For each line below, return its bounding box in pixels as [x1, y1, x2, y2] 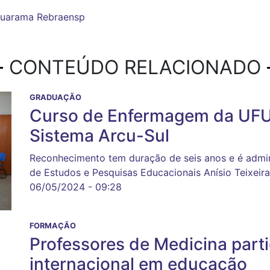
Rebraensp [37, 11, 85, 23]
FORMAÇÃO [30, 221, 76, 230]
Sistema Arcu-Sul [30, 125, 169, 146]
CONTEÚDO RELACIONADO [9, 55, 261, 79]
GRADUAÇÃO [30, 93, 81, 102]
